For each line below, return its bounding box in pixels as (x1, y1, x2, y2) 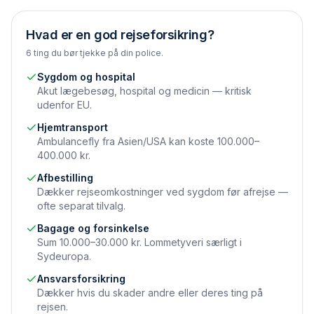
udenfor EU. (37, 99, 92, 111)
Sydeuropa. (37, 250, 91, 262)
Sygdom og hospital (37, 71, 135, 83)
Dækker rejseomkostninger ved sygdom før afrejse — (37, 186, 288, 198)
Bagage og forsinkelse (37, 222, 149, 234)
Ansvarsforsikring (37, 273, 125, 285)
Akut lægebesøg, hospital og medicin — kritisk (37, 85, 252, 97)
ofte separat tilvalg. (37, 200, 125, 212)
